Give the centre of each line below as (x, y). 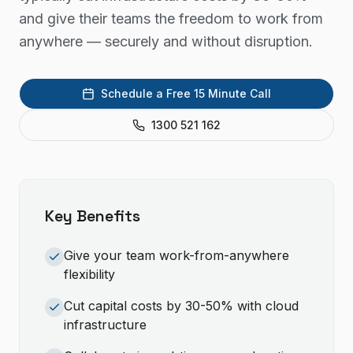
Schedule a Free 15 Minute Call (186, 93)
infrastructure (105, 325)
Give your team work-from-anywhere (176, 255)
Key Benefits (93, 216)
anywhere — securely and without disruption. (166, 41)
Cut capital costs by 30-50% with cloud (181, 306)
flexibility (89, 274)
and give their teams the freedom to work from (171, 19)
